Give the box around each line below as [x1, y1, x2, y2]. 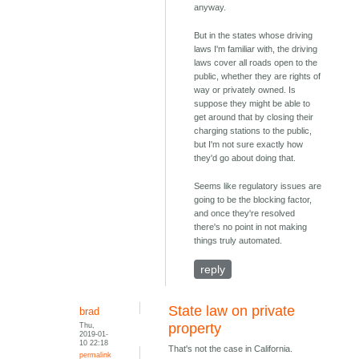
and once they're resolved [194, 208, 296, 219]
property [168, 321, 222, 337]
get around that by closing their [194, 112, 314, 123]
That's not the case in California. [168, 344, 293, 354]
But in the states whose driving [194, 30, 313, 41]
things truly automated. [194, 236, 283, 246]
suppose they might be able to [194, 99, 311, 109]
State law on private [168, 303, 296, 320]
